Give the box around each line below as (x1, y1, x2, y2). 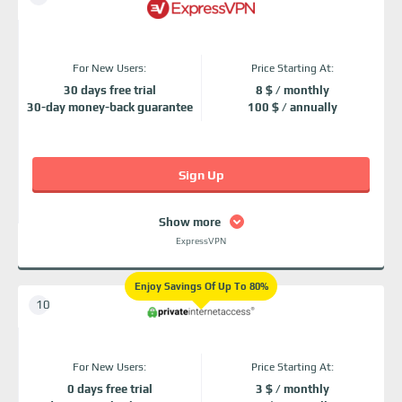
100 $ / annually (248, 100, 337, 114)
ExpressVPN (176, 236, 226, 246)
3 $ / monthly (256, 382, 329, 396)
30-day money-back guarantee (26, 100, 193, 114)
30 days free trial (63, 83, 156, 97)
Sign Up (178, 168, 224, 182)
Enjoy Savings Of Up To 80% (134, 281, 268, 292)
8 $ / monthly (256, 83, 329, 97)
